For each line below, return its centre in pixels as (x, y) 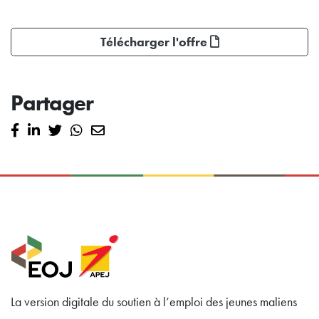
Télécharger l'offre (155, 42)
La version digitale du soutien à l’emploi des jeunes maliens (154, 302)
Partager (52, 103)
